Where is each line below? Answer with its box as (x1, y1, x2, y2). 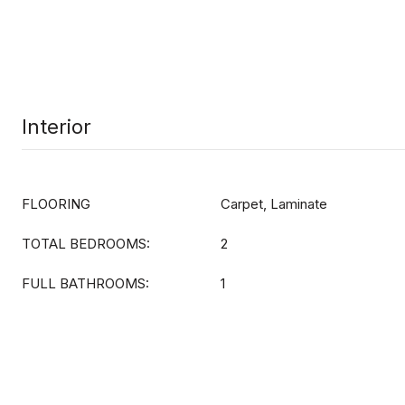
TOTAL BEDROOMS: (22, 235, 150, 252)
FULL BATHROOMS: (22, 275, 149, 292)
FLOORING (22, 195, 90, 212)
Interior (22, 115, 91, 138)
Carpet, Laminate (221, 195, 327, 212)
